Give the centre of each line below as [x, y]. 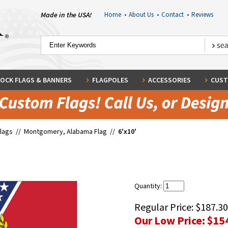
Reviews [202, 15]
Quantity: [149, 186]
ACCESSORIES [169, 80]
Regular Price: [165, 207]
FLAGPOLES [110, 80]
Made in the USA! [66, 15]
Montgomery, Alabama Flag [65, 131]
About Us [142, 15]
